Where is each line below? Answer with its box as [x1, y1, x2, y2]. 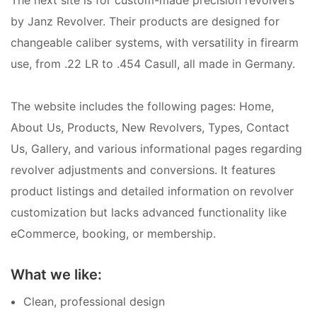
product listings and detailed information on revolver [11, 183, 294, 198]
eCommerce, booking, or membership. [11, 226, 216, 241]
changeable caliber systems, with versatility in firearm [11, 35, 299, 50]
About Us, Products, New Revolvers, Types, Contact [11, 120, 289, 134]
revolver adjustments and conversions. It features [11, 162, 275, 177]
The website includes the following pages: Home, [11, 98, 274, 113]
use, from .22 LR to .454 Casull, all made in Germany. [11, 56, 295, 71]
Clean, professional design [23, 294, 165, 309]
